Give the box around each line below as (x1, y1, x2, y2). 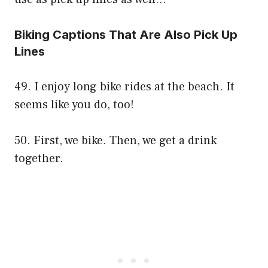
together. (14, 151, 63, 167)
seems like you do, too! (14, 97, 134, 113)
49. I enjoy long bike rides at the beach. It (14, 79, 234, 95)
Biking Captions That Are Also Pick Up (14, 28, 237, 42)
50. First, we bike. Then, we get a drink (14, 133, 217, 149)
